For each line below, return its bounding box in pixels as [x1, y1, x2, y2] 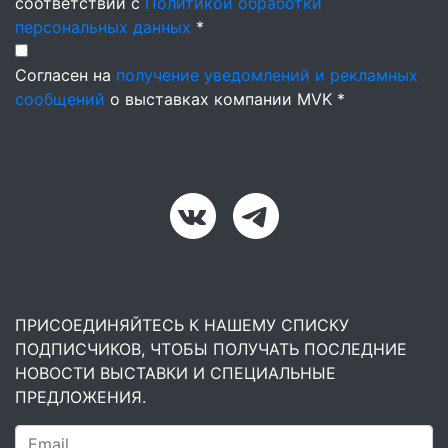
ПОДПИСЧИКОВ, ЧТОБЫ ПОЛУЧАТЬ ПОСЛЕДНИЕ [15, 339, 407, 359]
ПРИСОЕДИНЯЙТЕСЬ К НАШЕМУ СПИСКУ [15, 315, 349, 335]
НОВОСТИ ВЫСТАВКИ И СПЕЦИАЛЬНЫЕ [15, 363, 336, 383]
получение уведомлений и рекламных [116, 65, 418, 85]
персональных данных [15, 17, 191, 37]
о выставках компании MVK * [105, 89, 345, 109]
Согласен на [15, 65, 116, 85]
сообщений [15, 89, 105, 109]
